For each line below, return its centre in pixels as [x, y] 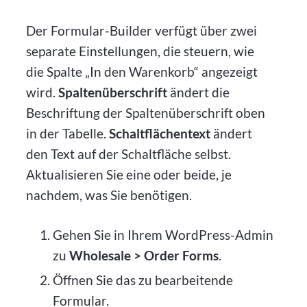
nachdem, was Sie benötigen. [109, 195]
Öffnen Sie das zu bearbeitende [143, 280]
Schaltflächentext [160, 133]
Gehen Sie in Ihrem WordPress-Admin [163, 235]
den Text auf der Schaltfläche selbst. [129, 153]
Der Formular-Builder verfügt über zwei [142, 30]
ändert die [199, 92]
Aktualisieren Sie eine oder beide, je [129, 174]
